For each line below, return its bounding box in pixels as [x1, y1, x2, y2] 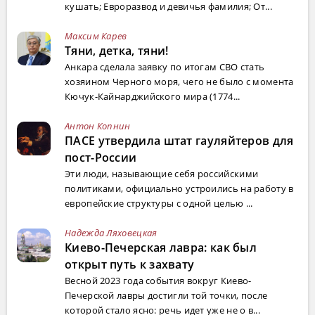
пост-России [65, 149, 137, 165]
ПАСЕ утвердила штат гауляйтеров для [65, 132, 294, 148]
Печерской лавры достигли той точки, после [65, 288, 268, 302]
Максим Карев [65, 29, 127, 42]
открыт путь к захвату [65, 256, 195, 272]
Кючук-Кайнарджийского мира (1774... [65, 89, 240, 103]
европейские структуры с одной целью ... [65, 196, 253, 210]
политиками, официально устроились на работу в [65, 181, 294, 195]
